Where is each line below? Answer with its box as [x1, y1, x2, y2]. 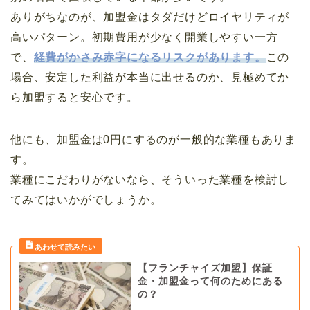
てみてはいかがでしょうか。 [10, 193, 162, 206]
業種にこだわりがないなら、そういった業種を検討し [10, 173, 290, 185]
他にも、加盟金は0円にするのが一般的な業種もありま [10, 133, 296, 145]
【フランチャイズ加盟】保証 [137, 262, 273, 273]
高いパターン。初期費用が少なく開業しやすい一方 [10, 30, 278, 43]
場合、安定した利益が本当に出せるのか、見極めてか [10, 71, 290, 83]
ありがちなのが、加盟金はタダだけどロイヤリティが [10, 10, 290, 23]
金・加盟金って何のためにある [137, 275, 283, 286]
